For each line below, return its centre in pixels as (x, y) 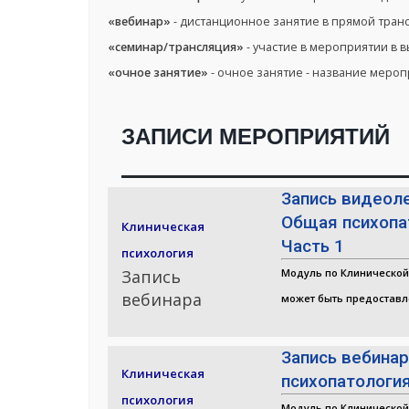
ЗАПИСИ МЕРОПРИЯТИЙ (256, 137)
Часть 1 (313, 246)
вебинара (162, 300)
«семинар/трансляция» (176, 47)
